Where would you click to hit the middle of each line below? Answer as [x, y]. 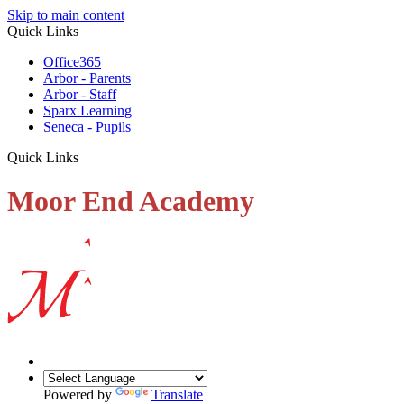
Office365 [72, 62]
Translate [177, 394]
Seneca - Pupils [87, 127]
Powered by [79, 394]
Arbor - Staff [80, 94]
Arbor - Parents [87, 78]
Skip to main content [66, 15]
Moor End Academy [131, 202]
